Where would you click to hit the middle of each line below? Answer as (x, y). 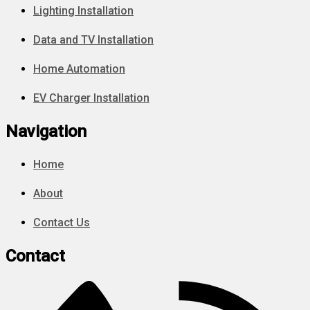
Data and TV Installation (93, 39)
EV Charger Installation (91, 98)
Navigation (46, 131)
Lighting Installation (83, 10)
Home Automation (79, 69)
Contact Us (62, 223)
